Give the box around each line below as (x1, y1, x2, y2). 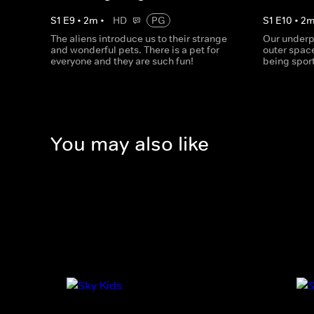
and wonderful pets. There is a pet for (50, 43, 219, 56)
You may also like (50, 132, 209, 157)
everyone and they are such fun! (50, 55, 193, 67)
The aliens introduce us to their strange (50, 32, 227, 45)
